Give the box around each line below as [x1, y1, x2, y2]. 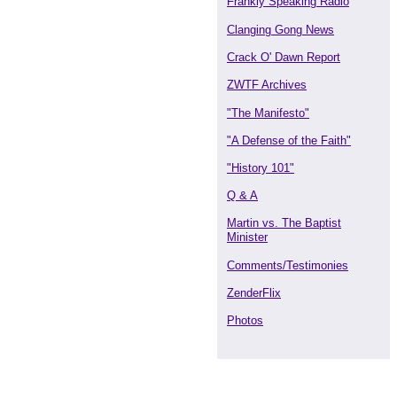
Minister [227, 230, 268, 244]
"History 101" [227, 161, 294, 175]
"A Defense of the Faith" [227, 134, 351, 147]
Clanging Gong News [227, 23, 334, 36]
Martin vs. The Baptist [227, 216, 341, 230]
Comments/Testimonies [227, 259, 348, 272]
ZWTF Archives [227, 78, 307, 91]
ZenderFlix [227, 286, 281, 300]
